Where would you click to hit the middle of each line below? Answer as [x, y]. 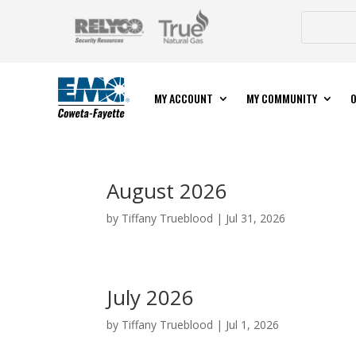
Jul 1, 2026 [253, 324]
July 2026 [151, 297]
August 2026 [167, 190]
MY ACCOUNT [183, 98]
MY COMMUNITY [281, 98]
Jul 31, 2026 [256, 218]
